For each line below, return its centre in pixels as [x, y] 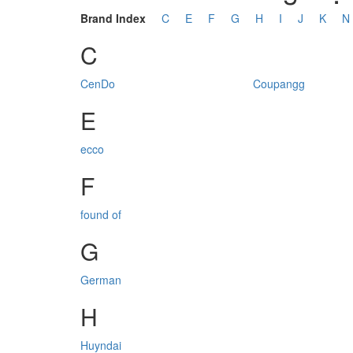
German [101, 280]
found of [101, 214]
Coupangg [279, 84]
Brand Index [113, 18]
